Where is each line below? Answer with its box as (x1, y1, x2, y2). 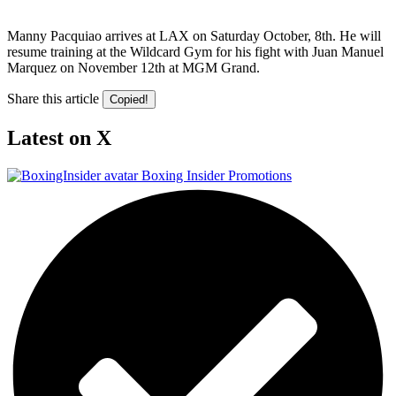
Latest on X (7, 126, 111, 149)
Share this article (7, 90, 99, 106)
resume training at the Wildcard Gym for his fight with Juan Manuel (7, 43, 384, 59)
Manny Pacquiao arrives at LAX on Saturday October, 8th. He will (7, 27, 381, 43)
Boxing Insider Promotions (141, 167, 292, 183)
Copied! (110, 92, 148, 106)
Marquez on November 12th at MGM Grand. (7, 59, 260, 75)
